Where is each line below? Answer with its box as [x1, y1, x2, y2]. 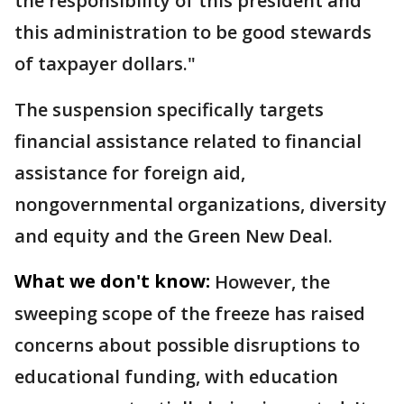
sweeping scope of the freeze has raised [14, 300, 365, 326]
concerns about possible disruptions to [14, 332, 360, 357]
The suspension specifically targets [14, 96, 324, 122]
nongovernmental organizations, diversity [14, 191, 387, 216]
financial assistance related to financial [14, 128, 362, 153]
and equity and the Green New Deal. [14, 223, 337, 248]
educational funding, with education [14, 363, 338, 389]
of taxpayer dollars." [14, 50, 200, 76]
